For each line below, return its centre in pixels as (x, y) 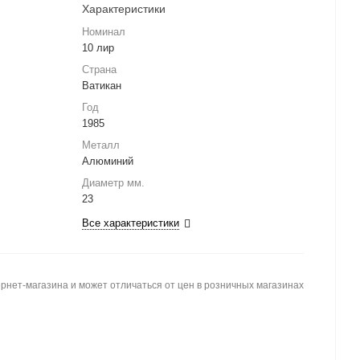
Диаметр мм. (113, 183)
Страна (99, 70)
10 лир (98, 48)
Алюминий (108, 162)
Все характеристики (131, 223)
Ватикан (102, 86)
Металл (101, 145)
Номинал (104, 32)
